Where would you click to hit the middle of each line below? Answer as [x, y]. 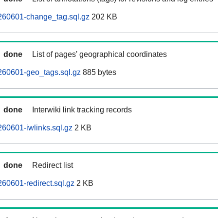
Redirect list [53, 165]
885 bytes [99, 73]
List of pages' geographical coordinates [100, 54]
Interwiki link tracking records [82, 110]
